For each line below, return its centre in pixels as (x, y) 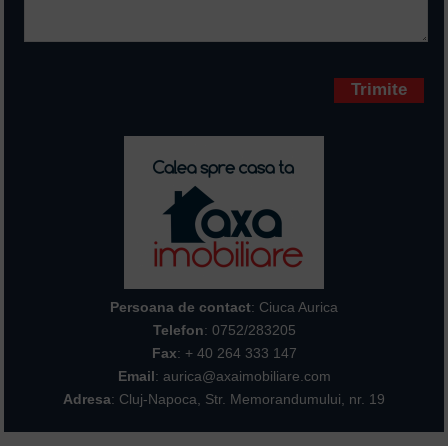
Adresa (87, 399)
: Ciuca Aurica (294, 307)
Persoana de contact (180, 307)
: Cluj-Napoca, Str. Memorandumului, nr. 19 (248, 399)
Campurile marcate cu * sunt (273, 52)
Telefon (178, 330)
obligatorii (214, 68)
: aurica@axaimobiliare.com (242, 376)
